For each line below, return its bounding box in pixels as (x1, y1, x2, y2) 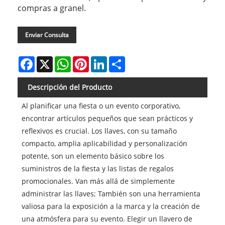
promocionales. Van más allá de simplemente (21, 176, 175, 186)
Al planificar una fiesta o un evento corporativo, (21, 101, 180, 111)
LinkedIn (107, 55, 136, 65)
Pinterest (89, 55, 119, 65)
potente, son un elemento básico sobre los (21, 151, 164, 161)
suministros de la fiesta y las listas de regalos (21, 164, 174, 174)
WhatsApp (71, 55, 105, 65)
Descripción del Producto (28, 82, 112, 92)
